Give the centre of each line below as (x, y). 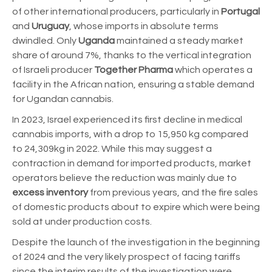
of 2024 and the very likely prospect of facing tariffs (126, 257)
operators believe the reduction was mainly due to (124, 178)
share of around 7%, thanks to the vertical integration (132, 56)
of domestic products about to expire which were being (136, 207)
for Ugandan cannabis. (63, 99)
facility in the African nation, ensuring (95, 85)
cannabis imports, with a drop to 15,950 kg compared (130, 134)
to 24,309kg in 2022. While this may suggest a (112, 149)
